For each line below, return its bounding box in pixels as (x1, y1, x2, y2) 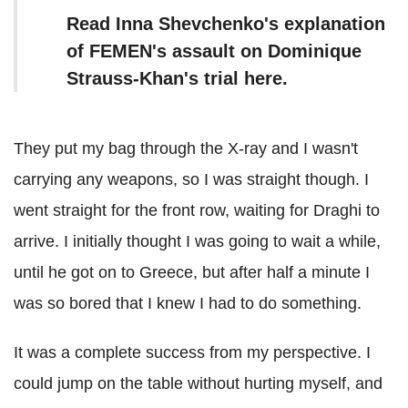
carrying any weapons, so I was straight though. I (14, 170, 369, 189)
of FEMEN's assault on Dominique (66, 41, 362, 62)
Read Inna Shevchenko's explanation (66, 14, 385, 35)
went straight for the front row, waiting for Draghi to (14, 201, 380, 220)
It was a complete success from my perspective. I (14, 343, 371, 362)
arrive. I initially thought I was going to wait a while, (14, 232, 381, 251)
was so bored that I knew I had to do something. (14, 294, 362, 313)
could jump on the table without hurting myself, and (14, 374, 382, 393)
